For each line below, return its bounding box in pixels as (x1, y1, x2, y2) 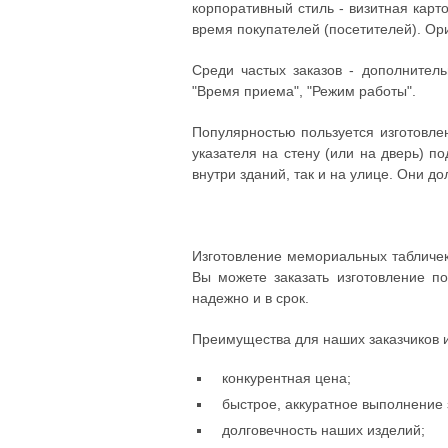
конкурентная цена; (222, 370, 351, 386)
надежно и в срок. (192, 290, 309, 306)
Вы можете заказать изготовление (192, 269, 425, 285)
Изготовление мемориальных (192, 248, 388, 264)
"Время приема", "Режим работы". (192, 83, 416, 99)
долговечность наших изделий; (222, 422, 425, 438)
